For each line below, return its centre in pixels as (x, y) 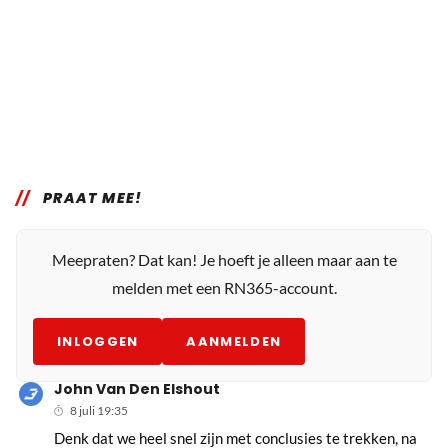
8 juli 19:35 (99, 410)
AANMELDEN (234, 341)
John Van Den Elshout (137, 388)
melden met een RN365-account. (224, 287)
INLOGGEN (98, 341)
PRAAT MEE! (92, 197)
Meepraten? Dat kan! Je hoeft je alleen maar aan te (224, 259)
